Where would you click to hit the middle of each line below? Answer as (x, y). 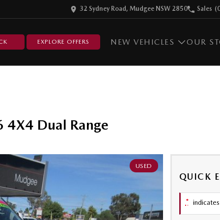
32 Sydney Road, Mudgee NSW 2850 (134, 8)
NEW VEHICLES (142, 42)
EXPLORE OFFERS (63, 42)
